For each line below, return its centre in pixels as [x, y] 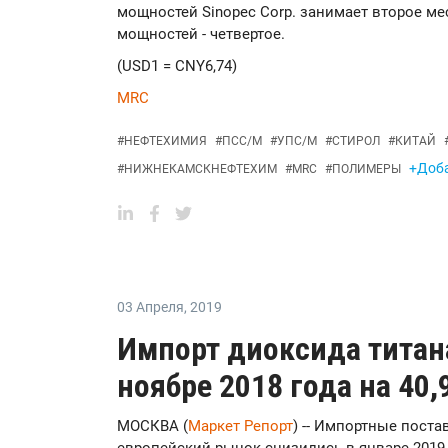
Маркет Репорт [240, 426]
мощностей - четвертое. [201, 34]
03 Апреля [150, 307]
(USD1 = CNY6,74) [177, 66]
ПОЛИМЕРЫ [366, 169]
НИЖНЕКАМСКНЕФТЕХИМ [200, 169]
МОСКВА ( [152, 426]
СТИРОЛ [356, 141]
